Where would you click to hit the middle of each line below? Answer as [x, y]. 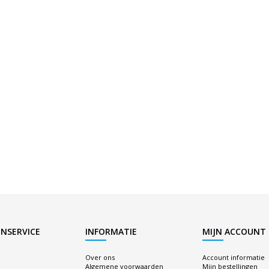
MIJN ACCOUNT [234, 231]
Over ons [100, 257]
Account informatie [233, 257]
